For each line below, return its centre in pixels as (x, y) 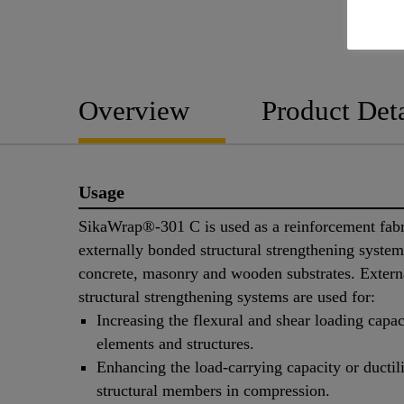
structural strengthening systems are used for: (227, 297)
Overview (134, 110)
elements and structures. (175, 344)
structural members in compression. (213, 391)
